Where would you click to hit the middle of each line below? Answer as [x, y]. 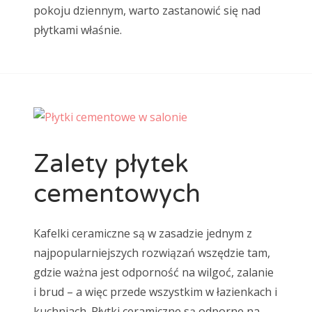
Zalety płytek [111, 164]
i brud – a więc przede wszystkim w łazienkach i [155, 292]
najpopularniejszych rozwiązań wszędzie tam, [152, 253]
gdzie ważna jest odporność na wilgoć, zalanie [154, 273]
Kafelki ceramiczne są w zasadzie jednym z [143, 234]
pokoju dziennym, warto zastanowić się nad [147, 10]
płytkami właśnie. [78, 30]
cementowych [117, 194]
